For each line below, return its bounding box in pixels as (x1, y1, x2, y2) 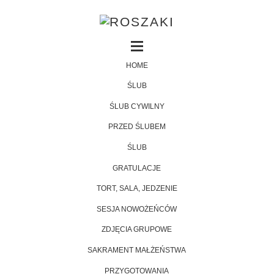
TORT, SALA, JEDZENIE (96, 184, 177, 193)
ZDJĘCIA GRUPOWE (102, 225, 172, 234)
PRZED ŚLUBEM (108, 122, 166, 131)
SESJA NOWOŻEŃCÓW (97, 204, 177, 213)
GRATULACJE (113, 163, 161, 172)
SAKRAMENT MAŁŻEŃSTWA (87, 246, 187, 255)
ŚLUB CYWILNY (109, 102, 165, 111)
